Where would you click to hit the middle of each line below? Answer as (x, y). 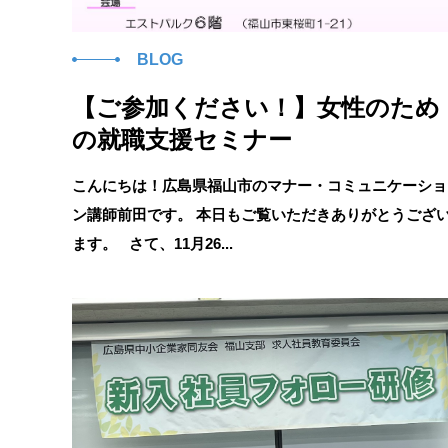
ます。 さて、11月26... (152, 243)
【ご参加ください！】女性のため (256, 107)
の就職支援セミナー (182, 139)
